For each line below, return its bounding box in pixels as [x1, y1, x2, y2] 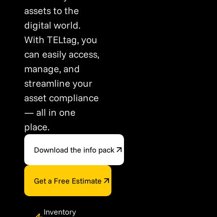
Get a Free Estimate [34, 176, 102, 186]
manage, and [24, 62, 80, 75]
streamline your [24, 77, 93, 89]
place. [24, 121, 49, 133]
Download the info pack [34, 145, 114, 155]
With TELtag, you [24, 33, 97, 46]
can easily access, [24, 48, 99, 60]
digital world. [24, 19, 80, 31]
